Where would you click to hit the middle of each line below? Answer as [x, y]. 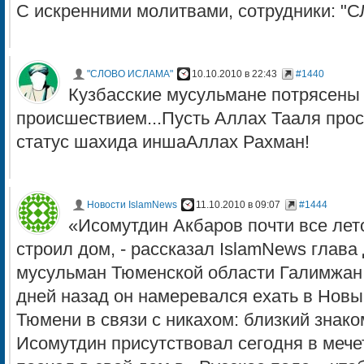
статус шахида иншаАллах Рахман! [163, 142]
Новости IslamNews [132, 205]
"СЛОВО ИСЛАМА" [130, 74]
